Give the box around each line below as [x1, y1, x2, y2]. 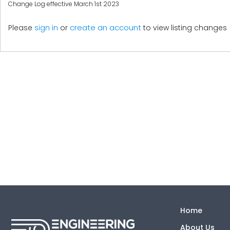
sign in [34, 23, 58, 33]
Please [8, 23, 34, 33]
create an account [70, 22, 141, 33]
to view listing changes [141, 23, 227, 33]
